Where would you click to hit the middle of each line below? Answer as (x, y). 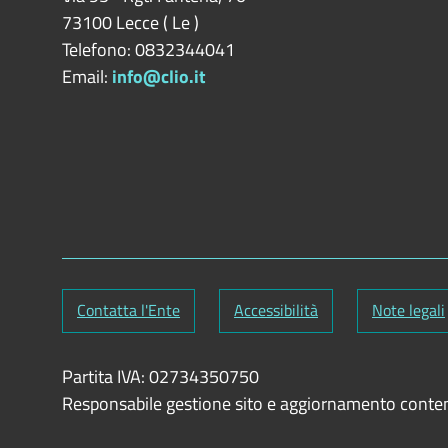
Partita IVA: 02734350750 (160, 376)
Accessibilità (276, 310)
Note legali (408, 310)
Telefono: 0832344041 (148, 49)
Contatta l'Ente (128, 310)
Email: (87, 76)
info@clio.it (159, 76)
